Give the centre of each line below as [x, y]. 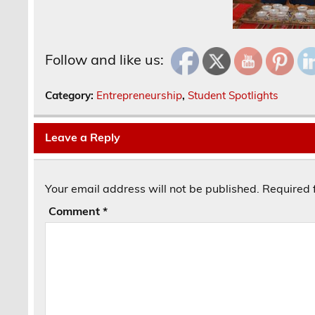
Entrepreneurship [140, 95]
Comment [76, 211]
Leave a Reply [83, 137]
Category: [71, 95]
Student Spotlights [233, 95]
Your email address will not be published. [153, 188]
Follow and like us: [105, 59]
